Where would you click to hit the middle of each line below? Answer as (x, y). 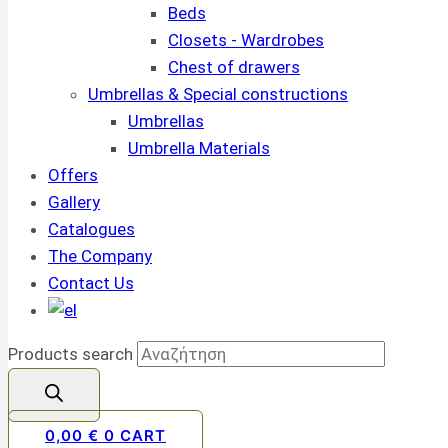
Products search (72, 354)
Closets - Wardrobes (246, 40)
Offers (73, 175)
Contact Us (91, 283)
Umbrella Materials (199, 148)
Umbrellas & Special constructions (218, 94)
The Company (100, 256)
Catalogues (91, 229)
